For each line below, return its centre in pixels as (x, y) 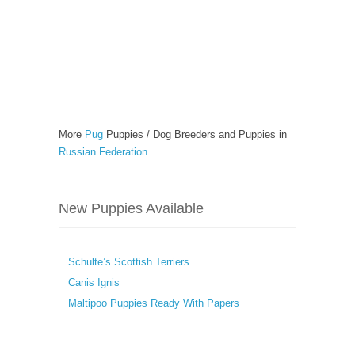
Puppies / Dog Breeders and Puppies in (195, 134)
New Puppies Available (131, 208)
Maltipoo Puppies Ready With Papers (154, 303)
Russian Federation (103, 152)
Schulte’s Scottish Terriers (129, 262)
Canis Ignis (94, 282)
